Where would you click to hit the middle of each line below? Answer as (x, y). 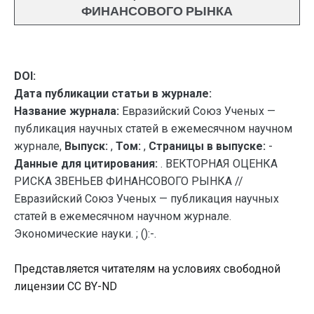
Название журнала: (67, 111)
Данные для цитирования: (87, 164)
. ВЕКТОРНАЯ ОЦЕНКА (219, 164)
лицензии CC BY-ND (66, 286)
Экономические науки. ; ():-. (85, 234)
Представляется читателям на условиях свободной (147, 269)
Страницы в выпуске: (207, 146)
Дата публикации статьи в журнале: (113, 94)
